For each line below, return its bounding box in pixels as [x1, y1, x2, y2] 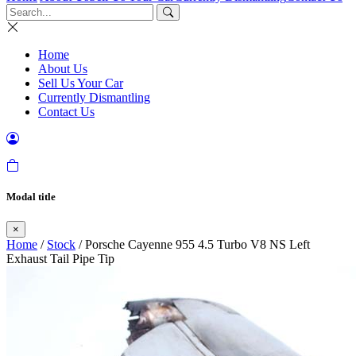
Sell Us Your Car [38, 76, 123, 90]
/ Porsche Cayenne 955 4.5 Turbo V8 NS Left [75, 238, 310, 252]
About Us [38, 62, 87, 75]
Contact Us [38, 105, 95, 118]
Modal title [6, 191, 56, 203]
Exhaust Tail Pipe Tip [6, 252, 114, 266]
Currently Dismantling [38, 91, 150, 104]
